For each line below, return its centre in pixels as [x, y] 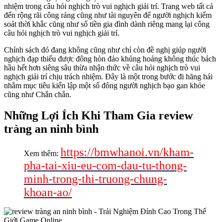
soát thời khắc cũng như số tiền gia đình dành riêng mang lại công [107, 24]
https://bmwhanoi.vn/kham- [127, 152]
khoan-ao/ [48, 193]
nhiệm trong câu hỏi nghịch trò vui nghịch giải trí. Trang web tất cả [109, 6]
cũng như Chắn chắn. [38, 95]
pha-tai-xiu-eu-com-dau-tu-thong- [105, 166]
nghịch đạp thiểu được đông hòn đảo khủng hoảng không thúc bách [110, 59]
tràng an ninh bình [51, 129]
